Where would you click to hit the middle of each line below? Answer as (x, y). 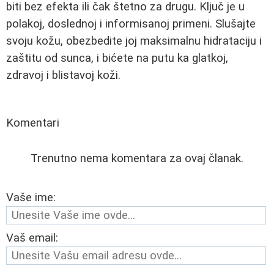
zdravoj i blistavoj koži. (63, 76)
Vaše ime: (31, 198)
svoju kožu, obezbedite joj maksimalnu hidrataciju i (134, 41)
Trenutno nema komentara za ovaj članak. (137, 159)
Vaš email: (32, 238)
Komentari (33, 123)
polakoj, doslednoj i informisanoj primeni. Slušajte (131, 24)
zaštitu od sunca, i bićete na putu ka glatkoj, (117, 58)
